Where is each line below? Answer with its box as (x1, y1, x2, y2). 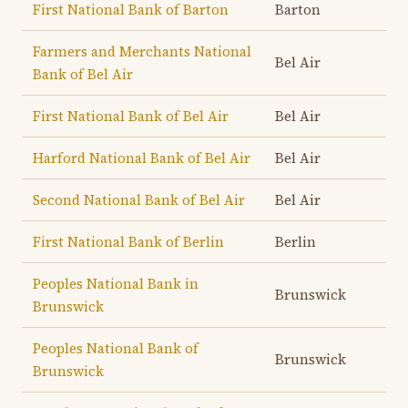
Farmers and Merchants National (33, 42, 251, 61)
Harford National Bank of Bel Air (33, 148, 250, 168)
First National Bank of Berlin (33, 232, 224, 251)
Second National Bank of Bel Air (33, 190, 245, 209)
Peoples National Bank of (33, 339, 199, 358)
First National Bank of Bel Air (33, 107, 229, 126)
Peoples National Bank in (33, 274, 199, 293)
